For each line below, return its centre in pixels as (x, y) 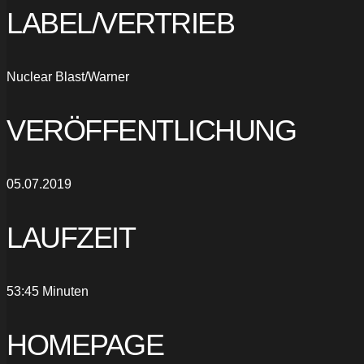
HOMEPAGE (85, 344)
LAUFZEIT (71, 237)
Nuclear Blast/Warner (68, 77)
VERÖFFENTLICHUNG (151, 131)
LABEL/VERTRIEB (120, 24)
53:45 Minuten (48, 291)
